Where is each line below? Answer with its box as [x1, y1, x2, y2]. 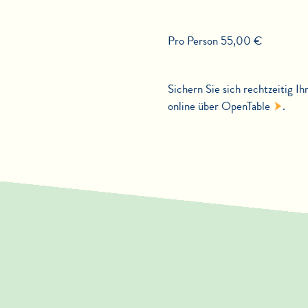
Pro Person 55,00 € [168, 32, 262, 49]
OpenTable [221, 98, 270, 115]
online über [168, 98, 221, 115]
